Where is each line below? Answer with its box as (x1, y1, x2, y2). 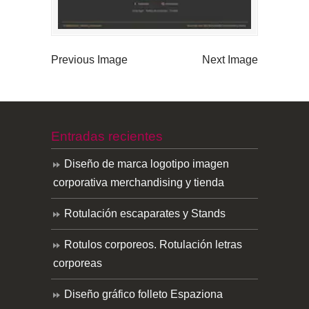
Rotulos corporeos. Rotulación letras (64, 239, 242, 251)
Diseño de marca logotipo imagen (64, 158, 229, 170)
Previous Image (51, 54, 128, 66)
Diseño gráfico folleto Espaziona (64, 288, 223, 301)
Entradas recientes (51, 128, 163, 144)
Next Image (202, 54, 258, 66)
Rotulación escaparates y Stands (64, 208, 226, 220)
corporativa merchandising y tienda (53, 177, 224, 189)
